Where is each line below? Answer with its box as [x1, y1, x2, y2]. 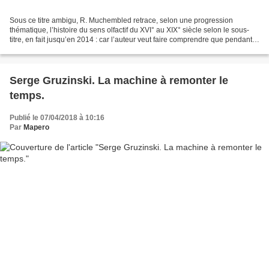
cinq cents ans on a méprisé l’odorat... [10, 44, 133, 53]
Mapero [23, 122, 49, 131]
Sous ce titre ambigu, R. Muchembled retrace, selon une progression [10, 16, 233, 25]
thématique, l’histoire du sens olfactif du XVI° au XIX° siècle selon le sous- [10, 25, 249, 34]
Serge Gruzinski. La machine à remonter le [10, 74, 228, 86]
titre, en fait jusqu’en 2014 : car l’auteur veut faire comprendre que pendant [10, 35, 252, 44]
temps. [10, 89, 44, 101]
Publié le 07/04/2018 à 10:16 [10, 113, 104, 122]
